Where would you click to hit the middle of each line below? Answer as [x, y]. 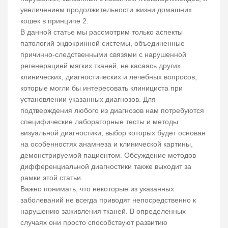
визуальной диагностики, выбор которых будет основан [113, 133]
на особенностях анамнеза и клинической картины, [107, 144]
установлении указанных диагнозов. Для [88, 99]
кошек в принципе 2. [54, 21]
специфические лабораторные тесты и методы [99, 122]
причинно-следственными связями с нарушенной [103, 55]
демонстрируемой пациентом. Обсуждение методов [108, 155]
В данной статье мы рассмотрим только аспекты [102, 32]
